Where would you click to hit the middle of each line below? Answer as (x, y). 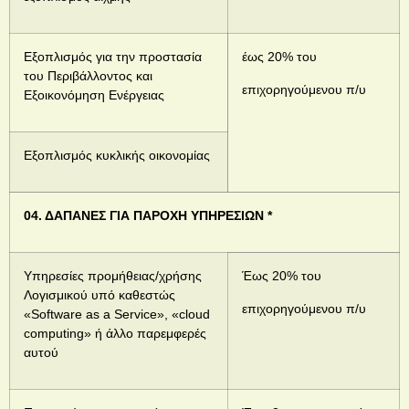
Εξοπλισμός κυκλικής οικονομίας (117, 156)
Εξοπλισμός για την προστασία (113, 57)
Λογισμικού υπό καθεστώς (100, 295)
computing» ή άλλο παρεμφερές (115, 334)
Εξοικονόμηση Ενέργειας (94, 95)
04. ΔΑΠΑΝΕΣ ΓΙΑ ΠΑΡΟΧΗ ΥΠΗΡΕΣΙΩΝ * (148, 216)
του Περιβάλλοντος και (88, 76)
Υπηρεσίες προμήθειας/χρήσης (113, 276)
